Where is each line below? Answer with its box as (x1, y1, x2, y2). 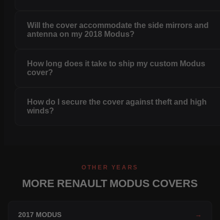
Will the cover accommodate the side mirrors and (27, 21, 209, 30)
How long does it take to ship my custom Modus (27, 59, 206, 68)
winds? (27, 107, 55, 115)
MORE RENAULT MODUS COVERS (22, 177, 198, 190)
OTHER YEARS (81, 164, 139, 171)
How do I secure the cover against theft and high (27, 98, 207, 107)
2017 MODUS (18, 211, 61, 219)
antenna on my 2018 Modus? (27, 30, 135, 39)
